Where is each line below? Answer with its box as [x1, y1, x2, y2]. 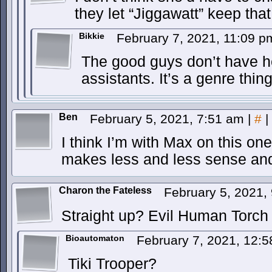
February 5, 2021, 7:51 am [90, 112, 248, 126]
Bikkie [79, 31, 104, 41]
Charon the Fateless [59, 185, 152, 195]
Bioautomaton [66, 233, 124, 243]
